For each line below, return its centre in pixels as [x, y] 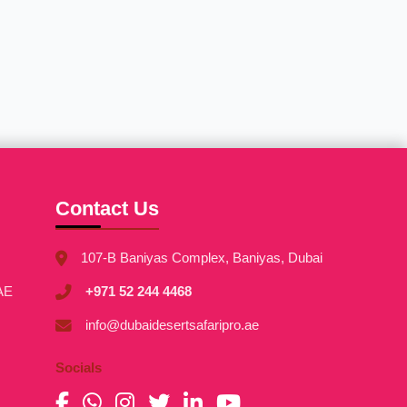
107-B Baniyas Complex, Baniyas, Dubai [201, 258]
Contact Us [107, 208]
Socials [78, 367]
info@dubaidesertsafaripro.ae [172, 325]
